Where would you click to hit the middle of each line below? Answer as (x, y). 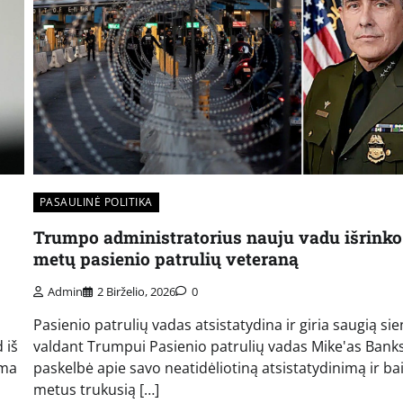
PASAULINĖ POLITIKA (96, 201)
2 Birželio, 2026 (136, 292)
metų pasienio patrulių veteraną (166, 258)
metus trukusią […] (96, 390)
